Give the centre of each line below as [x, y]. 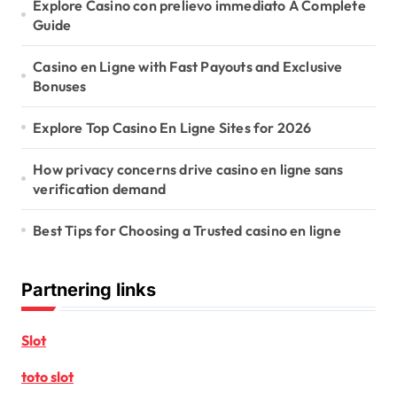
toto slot [47, 376]
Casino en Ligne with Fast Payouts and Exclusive [188, 66]
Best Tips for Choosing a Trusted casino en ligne [187, 230]
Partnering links [89, 289]
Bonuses [60, 86]
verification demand [100, 188]
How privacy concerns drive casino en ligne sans [188, 169]
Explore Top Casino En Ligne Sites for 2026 [172, 127]
